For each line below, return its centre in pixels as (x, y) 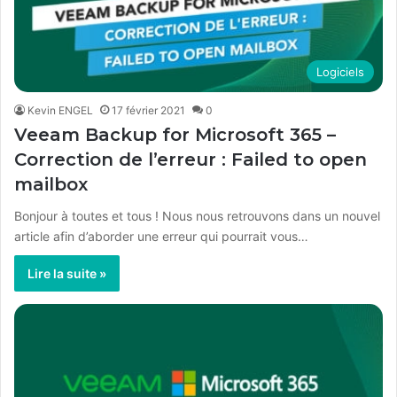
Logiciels (340, 72)
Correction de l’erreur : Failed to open (191, 160)
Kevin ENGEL (60, 111)
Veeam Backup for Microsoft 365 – (175, 135)
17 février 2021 (148, 111)
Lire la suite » (67, 274)
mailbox (51, 185)
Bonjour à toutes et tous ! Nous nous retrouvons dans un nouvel (197, 216)
